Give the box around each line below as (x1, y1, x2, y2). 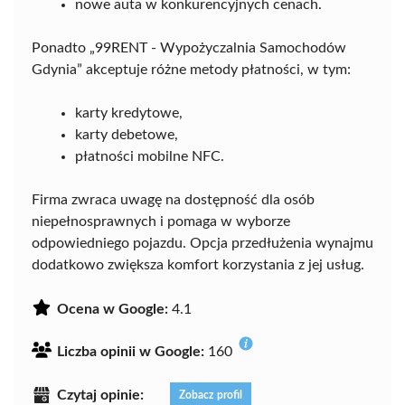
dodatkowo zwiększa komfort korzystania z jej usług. (32, 258, 364, 273)
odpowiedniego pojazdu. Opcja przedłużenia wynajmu (32, 236, 373, 251)
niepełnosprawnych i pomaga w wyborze (32, 214, 290, 230)
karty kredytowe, (75, 106, 183, 121)
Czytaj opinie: (57, 388, 144, 403)
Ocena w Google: (57, 302, 168, 317)
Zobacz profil (179, 390, 242, 401)
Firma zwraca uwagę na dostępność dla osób (32, 193, 315, 208)
